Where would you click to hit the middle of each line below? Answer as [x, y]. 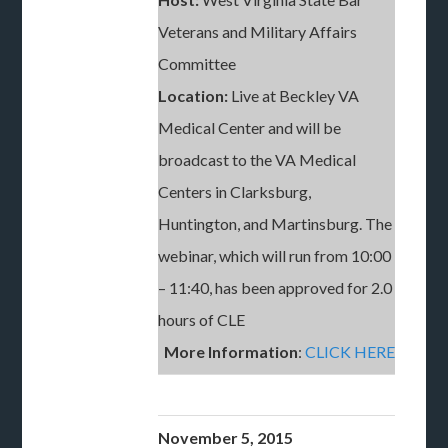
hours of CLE [202, 319]
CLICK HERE [350, 351]
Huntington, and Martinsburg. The [275, 223]
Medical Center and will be [250, 127]
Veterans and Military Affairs [258, 31]
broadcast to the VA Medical [257, 159]
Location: [193, 95]
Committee [197, 63]
